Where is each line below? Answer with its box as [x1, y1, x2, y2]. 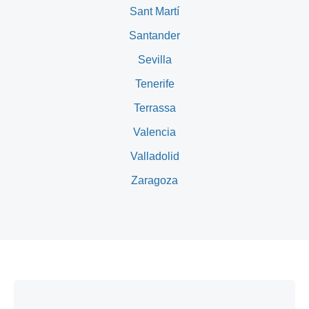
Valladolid [130, 150, 179, 163]
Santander [129, 30, 180, 42]
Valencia [133, 126, 176, 139]
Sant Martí [130, 6, 179, 18]
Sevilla [137, 54, 172, 66]
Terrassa [133, 102, 176, 114]
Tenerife [134, 78, 175, 90]
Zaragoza [131, 175, 178, 187]
